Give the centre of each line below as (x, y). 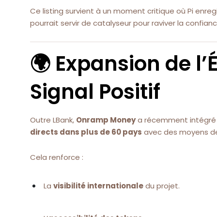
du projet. (162, 186)
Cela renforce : (57, 157)
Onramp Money (106, 120)
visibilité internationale (98, 186)
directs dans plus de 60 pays (86, 132)
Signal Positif (95, 92)
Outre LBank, (53, 120)
